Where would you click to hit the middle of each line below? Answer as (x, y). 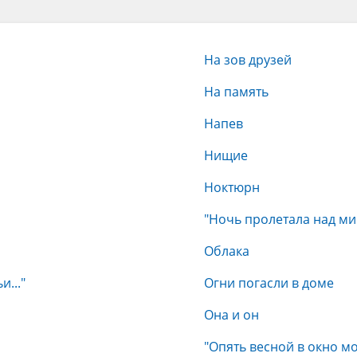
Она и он (231, 315)
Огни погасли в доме (269, 283)
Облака (227, 251)
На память (236, 92)
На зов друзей (248, 60)
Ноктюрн (232, 187)
